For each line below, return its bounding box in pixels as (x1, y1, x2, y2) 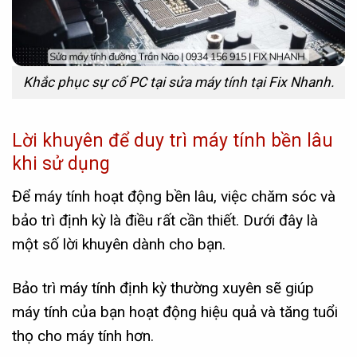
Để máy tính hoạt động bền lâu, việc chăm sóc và (12, 186, 335, 206)
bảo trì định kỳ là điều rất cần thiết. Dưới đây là (12, 210, 318, 229)
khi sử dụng (12, 153, 110, 175)
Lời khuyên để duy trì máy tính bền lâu (12, 130, 333, 152)
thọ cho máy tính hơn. (12, 326, 154, 345)
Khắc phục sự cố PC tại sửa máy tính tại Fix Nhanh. (22, 73, 335, 90)
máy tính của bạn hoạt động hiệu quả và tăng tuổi (12, 302, 338, 321)
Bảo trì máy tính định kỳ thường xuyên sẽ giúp (12, 278, 314, 297)
